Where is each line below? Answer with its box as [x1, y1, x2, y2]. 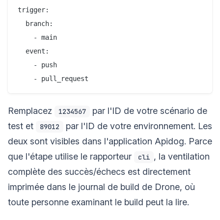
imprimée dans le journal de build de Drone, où [8, 181, 195, 192]
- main [18, 33, 57, 41]
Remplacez [8, 105, 55, 116]
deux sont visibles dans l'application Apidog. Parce [8, 136, 212, 146]
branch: [18, 19, 53, 27]
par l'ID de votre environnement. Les [63, 120, 212, 131]
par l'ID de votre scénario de [90, 105, 207, 116]
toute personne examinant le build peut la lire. [8, 196, 189, 207]
